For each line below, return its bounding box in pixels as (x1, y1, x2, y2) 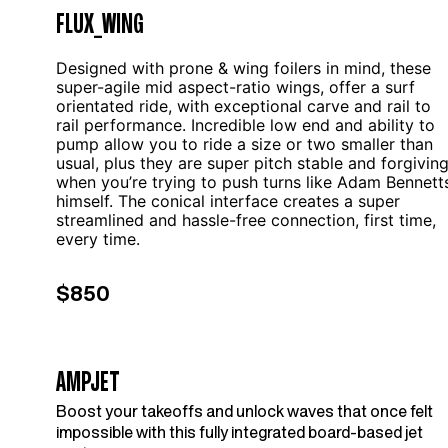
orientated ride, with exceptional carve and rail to (56, 96, 431, 116)
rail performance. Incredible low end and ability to (56, 115, 435, 135)
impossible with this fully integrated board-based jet (56, 420, 423, 444)
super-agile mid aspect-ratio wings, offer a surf (56, 77, 415, 97)
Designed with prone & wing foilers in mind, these (56, 58, 431, 78)
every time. (56, 229, 140, 249)
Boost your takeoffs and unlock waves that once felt (56, 399, 433, 423)
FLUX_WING (56, 2, 144, 43)
